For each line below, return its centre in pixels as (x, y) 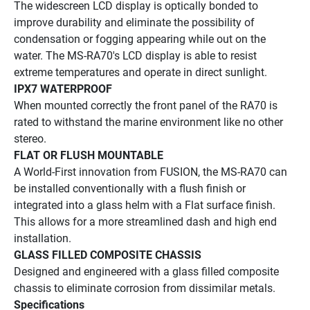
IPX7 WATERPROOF (63, 89)
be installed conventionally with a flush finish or (130, 188)
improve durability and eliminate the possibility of (134, 22)
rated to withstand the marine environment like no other (148, 122)
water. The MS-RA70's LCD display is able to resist (135, 55)
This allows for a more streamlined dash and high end (145, 221)
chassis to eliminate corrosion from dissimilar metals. (145, 288)
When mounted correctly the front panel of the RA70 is (146, 105)
